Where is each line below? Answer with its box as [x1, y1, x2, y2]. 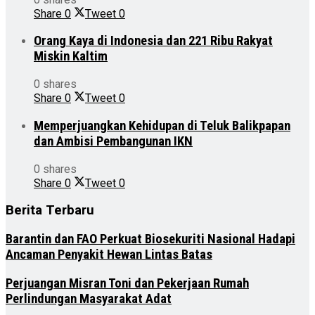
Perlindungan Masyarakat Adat [6, 290, 172, 307]
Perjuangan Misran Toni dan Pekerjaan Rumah [6, 275, 249, 291]
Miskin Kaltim [34, 49, 108, 65]
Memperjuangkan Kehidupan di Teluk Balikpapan [34, 117, 290, 134]
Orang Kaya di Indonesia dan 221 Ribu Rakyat [34, 33, 273, 49]
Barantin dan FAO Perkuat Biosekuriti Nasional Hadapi [6, 231, 295, 247]
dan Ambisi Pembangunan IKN [34, 133, 193, 149]
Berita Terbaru [6, 202, 94, 219]
